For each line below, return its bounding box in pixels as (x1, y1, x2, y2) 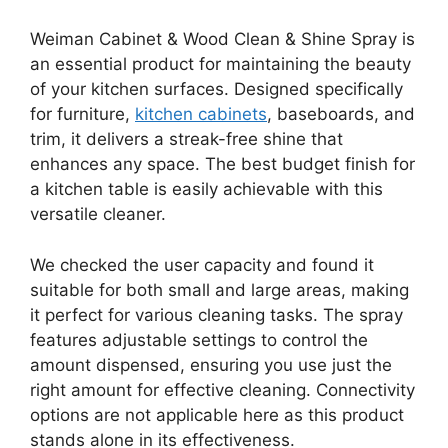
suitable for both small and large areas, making (30, 279, 409, 300)
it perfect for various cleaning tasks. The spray (30, 304, 403, 325)
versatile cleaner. (30, 204, 166, 225)
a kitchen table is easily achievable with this (30, 179, 383, 200)
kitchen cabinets (135, 104, 267, 125)
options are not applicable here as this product (30, 404, 404, 425)
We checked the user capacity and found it (30, 254, 374, 275)
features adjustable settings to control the (30, 329, 368, 350)
